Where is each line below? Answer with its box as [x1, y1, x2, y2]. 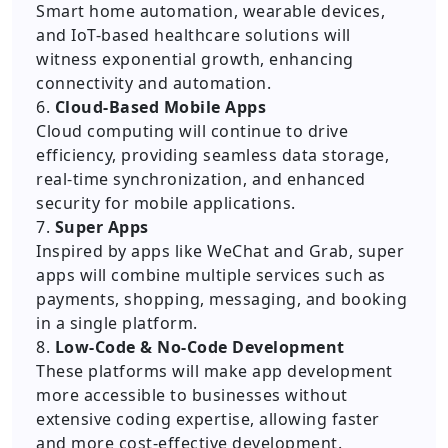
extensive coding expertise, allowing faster [36, 408, 380, 430]
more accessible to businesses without [36, 384, 348, 406]
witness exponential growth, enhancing [36, 48, 354, 70]
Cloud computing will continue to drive [36, 120, 348, 142]
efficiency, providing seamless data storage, [36, 144, 389, 166]
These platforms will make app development [36, 360, 393, 382]
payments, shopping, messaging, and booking [36, 288, 407, 310]
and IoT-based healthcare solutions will [36, 24, 351, 46]
